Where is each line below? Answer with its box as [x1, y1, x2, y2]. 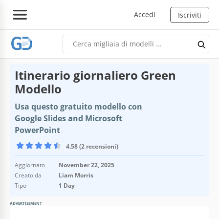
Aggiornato [15, 160, 45, 169]
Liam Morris [59, 171, 93, 179]
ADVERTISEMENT [10, 200, 42, 206]
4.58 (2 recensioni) [66, 142, 118, 151]
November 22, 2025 [59, 160, 114, 169]
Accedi [134, 9, 155, 19]
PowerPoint [15, 124, 60, 135]
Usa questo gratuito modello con [15, 101, 142, 112]
